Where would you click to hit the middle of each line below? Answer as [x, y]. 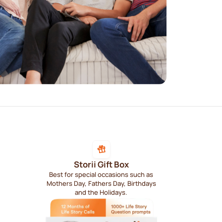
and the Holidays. [101, 192]
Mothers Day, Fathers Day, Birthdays [101, 183]
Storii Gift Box [101, 164]
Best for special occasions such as [101, 174]
